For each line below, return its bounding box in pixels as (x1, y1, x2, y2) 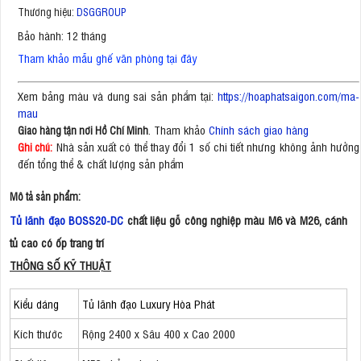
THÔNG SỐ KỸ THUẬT (10, 257, 111, 273)
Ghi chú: (18, 140, 53, 155)
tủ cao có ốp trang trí (10, 234, 104, 251)
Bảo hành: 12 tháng (18, 27, 106, 43)
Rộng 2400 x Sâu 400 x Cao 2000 (82, 326, 235, 342)
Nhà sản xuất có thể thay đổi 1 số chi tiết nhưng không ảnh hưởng (52, 139, 359, 155)
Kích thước (14, 326, 63, 342)
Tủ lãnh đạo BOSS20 (10, 212, 107, 228)
